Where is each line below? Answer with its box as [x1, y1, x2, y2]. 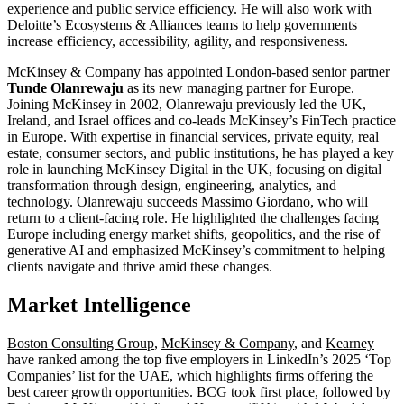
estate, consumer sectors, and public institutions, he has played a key [7, 145, 394, 161]
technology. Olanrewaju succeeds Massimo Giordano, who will [7, 194, 368, 210]
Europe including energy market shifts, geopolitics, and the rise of [7, 226, 380, 243]
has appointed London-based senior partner [141, 64, 390, 80]
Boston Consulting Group [7, 335, 154, 352]
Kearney [326, 335, 374, 352]
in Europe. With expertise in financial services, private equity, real [7, 129, 379, 145]
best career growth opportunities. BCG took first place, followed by [7, 384, 390, 400]
